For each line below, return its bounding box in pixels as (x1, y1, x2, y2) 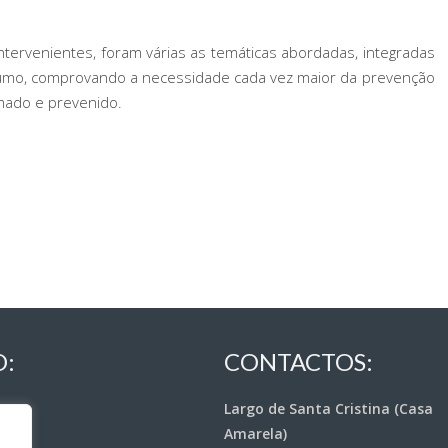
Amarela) (224, 424, 287, 443)
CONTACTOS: (224, 347, 373, 376)
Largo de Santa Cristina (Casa (224, 399, 433, 418)
